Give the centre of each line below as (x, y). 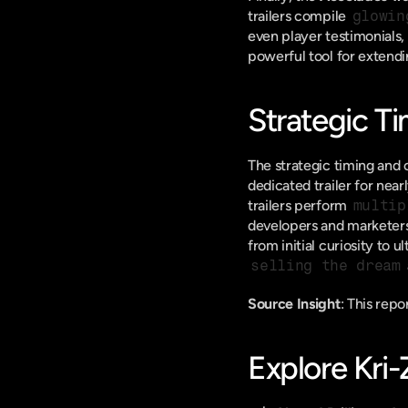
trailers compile (299, 16)
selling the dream (326, 265)
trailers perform (299, 205)
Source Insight (294, 304)
